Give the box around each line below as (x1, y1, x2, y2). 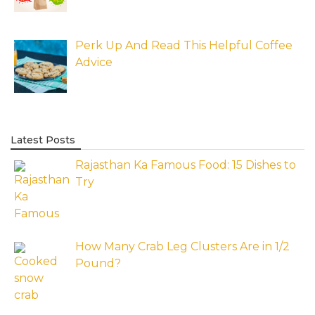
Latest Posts (11, 134, 75, 147)
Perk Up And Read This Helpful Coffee (75, 38, 292, 52)
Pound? (75, 257, 121, 271)
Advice (75, 55, 112, 69)
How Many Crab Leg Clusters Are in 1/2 (75, 240, 290, 254)
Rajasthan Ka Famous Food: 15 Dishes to (75, 158, 296, 172)
